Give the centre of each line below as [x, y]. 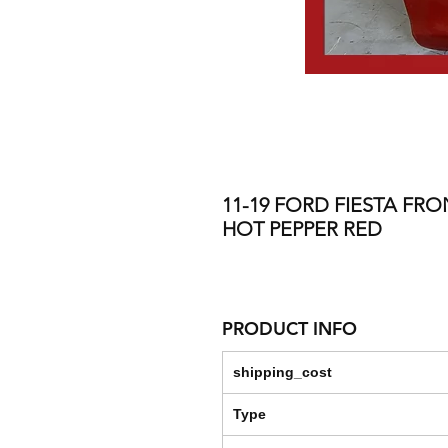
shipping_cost [282, 372]
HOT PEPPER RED [302, 229]
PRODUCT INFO [289, 329]
